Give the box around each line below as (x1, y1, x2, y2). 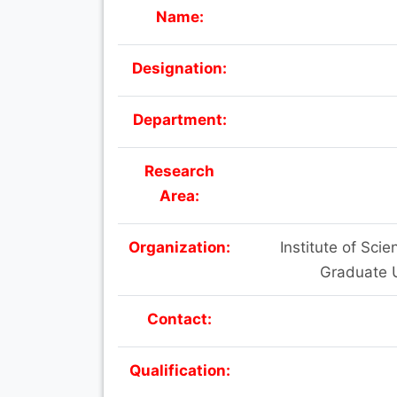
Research (144, 161, 214, 180)
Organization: (128, 237, 230, 256)
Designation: (132, 58, 227, 77)
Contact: (147, 309, 212, 328)
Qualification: (128, 361, 230, 379)
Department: (132, 110, 227, 128)
